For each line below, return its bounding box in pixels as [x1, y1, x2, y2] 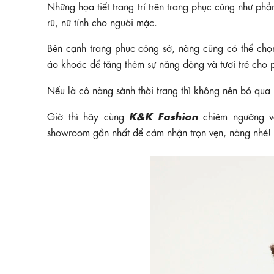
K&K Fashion [129, 108, 198, 122]
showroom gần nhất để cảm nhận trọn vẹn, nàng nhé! [47, 125, 271, 138]
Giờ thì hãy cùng [47, 109, 129, 122]
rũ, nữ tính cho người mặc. [47, 15, 157, 28]
